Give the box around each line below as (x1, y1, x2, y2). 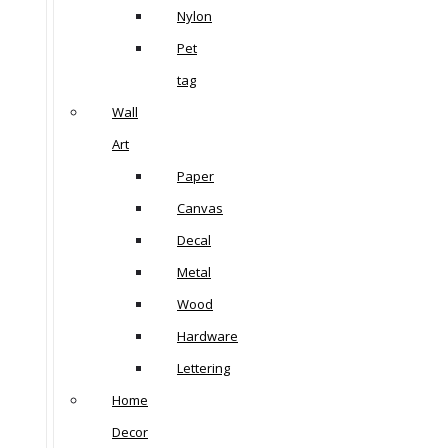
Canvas (177, 199, 223, 218)
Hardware (177, 327, 238, 346)
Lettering (177, 359, 230, 378)
